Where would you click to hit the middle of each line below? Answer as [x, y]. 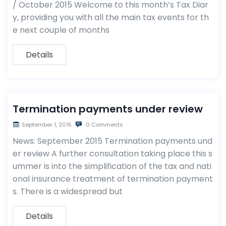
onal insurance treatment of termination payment [113, 179]
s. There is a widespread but [68, 191]
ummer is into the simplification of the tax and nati [112, 166]
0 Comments [104, 125]
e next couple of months [61, 30]
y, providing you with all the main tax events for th [111, 17]
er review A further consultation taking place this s [112, 154]
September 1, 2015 [47, 125]
